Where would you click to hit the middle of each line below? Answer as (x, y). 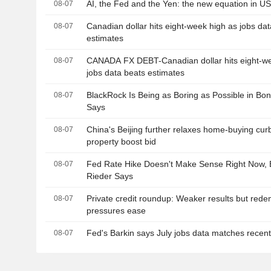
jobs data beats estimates (136, 73)
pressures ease (116, 211)
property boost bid (122, 142)
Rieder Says (110, 176)
